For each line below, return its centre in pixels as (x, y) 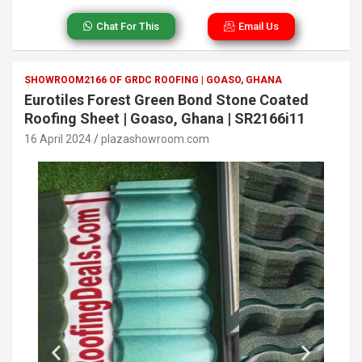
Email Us (259, 26)
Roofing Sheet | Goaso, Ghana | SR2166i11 (165, 118)
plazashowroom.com (155, 139)
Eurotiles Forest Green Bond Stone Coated (166, 99)
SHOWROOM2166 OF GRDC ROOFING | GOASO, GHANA (153, 80)
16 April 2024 (58, 139)
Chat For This (127, 26)
